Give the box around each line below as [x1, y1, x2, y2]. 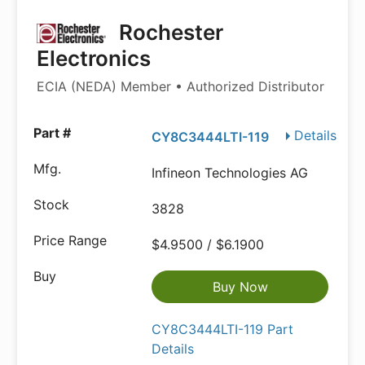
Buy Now [212, 279, 268, 295]
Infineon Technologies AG [152, 165, 309, 181]
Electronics [37, 46, 151, 71]
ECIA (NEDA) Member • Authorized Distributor [37, 78, 324, 95]
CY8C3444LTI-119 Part [152, 321, 294, 337]
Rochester [114, 20, 224, 45]
